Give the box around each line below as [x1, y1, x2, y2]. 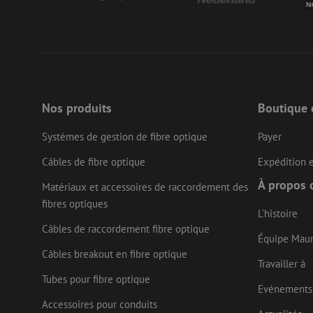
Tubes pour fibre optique [41, 272, 150, 286]
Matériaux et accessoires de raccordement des [41, 180, 248, 194]
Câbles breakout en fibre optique [41, 247, 187, 261]
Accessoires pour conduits [41, 298, 157, 312]
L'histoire [257, 207, 298, 221]
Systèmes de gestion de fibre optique [41, 130, 208, 144]
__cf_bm [242, 201, 271, 211]
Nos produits [41, 100, 112, 117]
